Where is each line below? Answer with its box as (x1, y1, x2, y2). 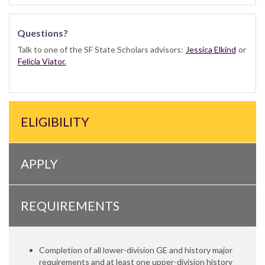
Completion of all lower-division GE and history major (39, 245, 232, 256)
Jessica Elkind (185, 44, 236, 54)
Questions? (17, 27, 68, 38)
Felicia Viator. (17, 56, 66, 66)
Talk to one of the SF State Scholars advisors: (17, 44, 185, 54)
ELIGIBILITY (21, 114, 89, 130)
